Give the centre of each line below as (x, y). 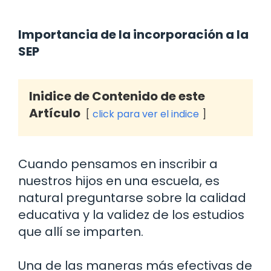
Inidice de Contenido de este (117, 96)
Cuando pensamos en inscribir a (118, 164)
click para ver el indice (146, 114)
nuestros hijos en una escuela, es (119, 181)
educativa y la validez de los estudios (131, 214)
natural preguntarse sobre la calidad (132, 198)
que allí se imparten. (81, 231)
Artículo (55, 113)
